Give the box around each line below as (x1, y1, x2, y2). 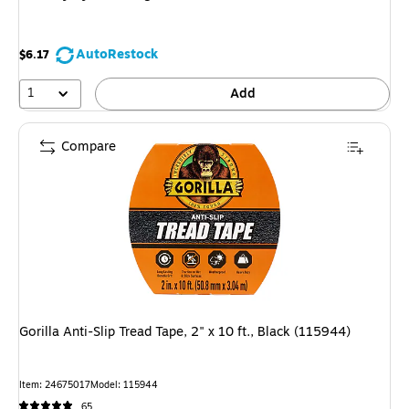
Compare (61, 136, 116, 156)
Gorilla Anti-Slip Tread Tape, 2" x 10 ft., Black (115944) (19, 321, 351, 341)
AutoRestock (76, 45, 158, 64)
